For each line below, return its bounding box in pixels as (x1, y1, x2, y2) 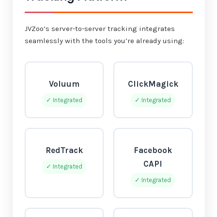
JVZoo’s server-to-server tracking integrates (24, 24, 175, 33)
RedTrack (45, 145, 83, 155)
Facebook (134, 145, 172, 155)
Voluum (48, 78, 79, 89)
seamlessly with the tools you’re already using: (24, 36, 184, 45)
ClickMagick (127, 78, 178, 89)
